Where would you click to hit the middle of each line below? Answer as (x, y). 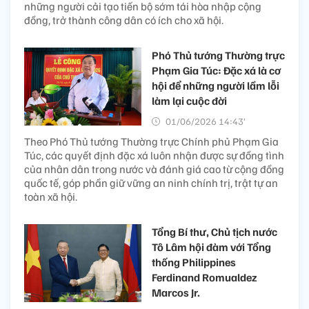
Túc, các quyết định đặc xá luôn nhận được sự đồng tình (154, 155)
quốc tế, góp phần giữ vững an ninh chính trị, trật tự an (151, 182)
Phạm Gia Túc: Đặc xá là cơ (216, 70)
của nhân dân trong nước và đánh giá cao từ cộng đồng (154, 169)
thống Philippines (194, 262)
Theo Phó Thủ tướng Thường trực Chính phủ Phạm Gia (151, 141)
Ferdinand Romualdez (205, 277)
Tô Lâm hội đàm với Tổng (211, 247)
